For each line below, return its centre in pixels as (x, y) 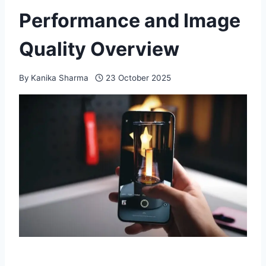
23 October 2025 (138, 77)
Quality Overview (99, 49)
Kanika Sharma (60, 77)
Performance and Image (130, 20)
